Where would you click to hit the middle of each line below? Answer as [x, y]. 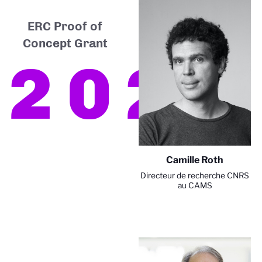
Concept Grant [65, 43]
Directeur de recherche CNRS [195, 176]
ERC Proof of [65, 26]
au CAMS [195, 186]
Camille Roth [195, 160]
